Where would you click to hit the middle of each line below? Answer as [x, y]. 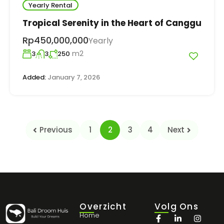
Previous [56, 130]
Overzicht [103, 207]
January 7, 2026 [73, 77]
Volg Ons [176, 207]
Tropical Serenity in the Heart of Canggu [112, 23]
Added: [34, 77]
